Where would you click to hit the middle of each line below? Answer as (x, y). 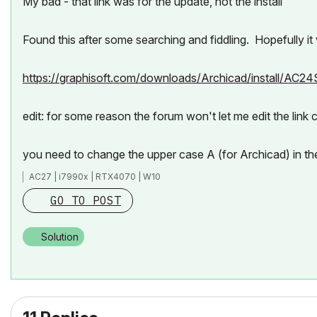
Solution (60, 237)
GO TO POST (86, 200)
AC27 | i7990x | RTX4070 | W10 (95, 177)
